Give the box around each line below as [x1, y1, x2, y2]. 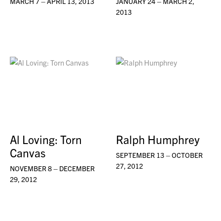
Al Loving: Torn [10, 132, 82, 147]
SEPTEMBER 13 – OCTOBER [116, 150, 203, 160]
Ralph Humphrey [116, 132, 200, 147]
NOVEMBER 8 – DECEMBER [10, 164, 95, 173]
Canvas [10, 146, 45, 160]
